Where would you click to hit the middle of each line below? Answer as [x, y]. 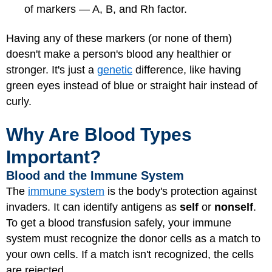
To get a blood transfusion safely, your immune [119, 223]
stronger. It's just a [52, 70]
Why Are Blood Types [99, 134]
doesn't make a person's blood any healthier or [119, 54]
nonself [234, 207]
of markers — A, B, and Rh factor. [106, 9]
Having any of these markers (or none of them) [119, 38]
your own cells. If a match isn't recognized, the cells [130, 254]
